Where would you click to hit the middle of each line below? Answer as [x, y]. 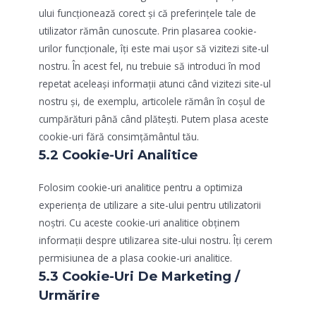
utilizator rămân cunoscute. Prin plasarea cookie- [148, 30]
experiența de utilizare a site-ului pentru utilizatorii [150, 205]
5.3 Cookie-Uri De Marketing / [139, 276]
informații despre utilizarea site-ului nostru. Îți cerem [156, 240]
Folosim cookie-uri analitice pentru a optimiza [141, 187]
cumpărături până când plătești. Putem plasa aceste [154, 119]
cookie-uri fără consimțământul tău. [119, 136]
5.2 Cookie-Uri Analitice [118, 154]
